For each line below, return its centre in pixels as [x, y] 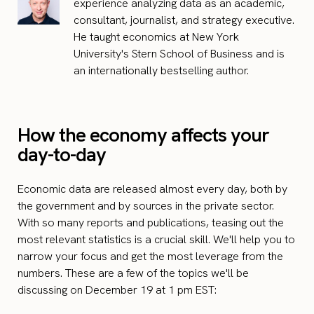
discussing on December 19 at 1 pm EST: [117, 290]
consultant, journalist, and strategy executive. [184, 20]
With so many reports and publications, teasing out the [151, 223]
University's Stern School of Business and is [179, 54]
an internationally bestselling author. [161, 71]
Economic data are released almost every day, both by [152, 189]
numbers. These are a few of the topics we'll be [133, 273]
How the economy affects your [143, 135]
